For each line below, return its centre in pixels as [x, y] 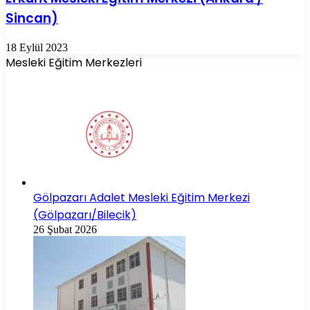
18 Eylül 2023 [37, 47]
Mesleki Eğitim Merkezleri [74, 62]
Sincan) [32, 18]
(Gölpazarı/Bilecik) [85, 215]
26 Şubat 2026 [65, 229]
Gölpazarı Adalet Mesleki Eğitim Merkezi [142, 197]
